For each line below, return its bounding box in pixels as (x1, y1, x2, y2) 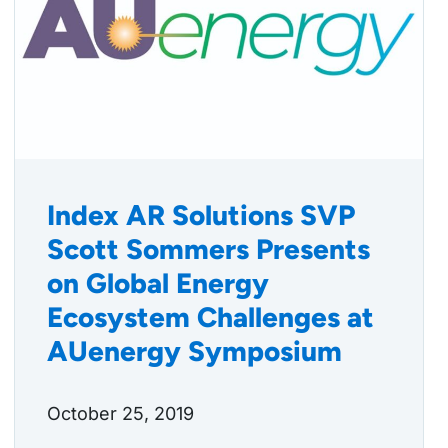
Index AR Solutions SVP (47, 198, 355, 233)
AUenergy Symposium (47, 334, 342, 369)
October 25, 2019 (47, 403, 194, 425)
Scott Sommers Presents (47, 232, 370, 267)
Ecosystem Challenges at (47, 300, 374, 335)
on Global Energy (47, 266, 269, 301)
